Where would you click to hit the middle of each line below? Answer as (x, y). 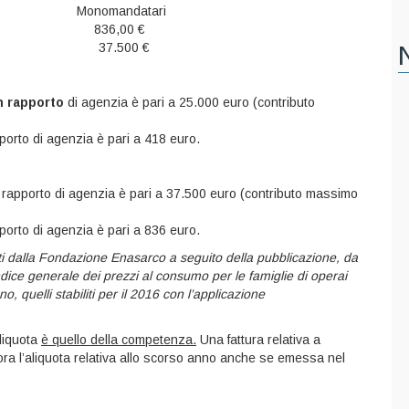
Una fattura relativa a (258, 340)
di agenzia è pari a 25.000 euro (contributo (189, 102)
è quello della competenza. (119, 340)
